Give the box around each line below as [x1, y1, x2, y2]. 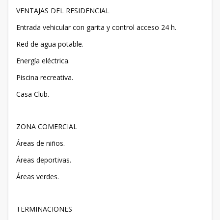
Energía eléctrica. [16, 56, 70, 66]
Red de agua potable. [16, 39, 83, 49]
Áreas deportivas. [16, 155, 71, 165]
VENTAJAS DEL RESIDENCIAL [16, 6, 110, 16]
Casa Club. [16, 89, 49, 99]
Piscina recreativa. [16, 73, 73, 82]
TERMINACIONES [16, 204, 72, 214]
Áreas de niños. [16, 138, 65, 148]
